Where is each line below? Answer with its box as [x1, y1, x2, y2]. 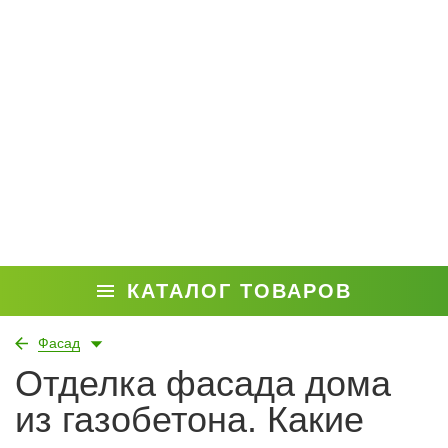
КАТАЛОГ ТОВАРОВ [126, 280, 352, 302]
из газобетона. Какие [15, 399, 364, 440]
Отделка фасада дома [15, 363, 391, 404]
